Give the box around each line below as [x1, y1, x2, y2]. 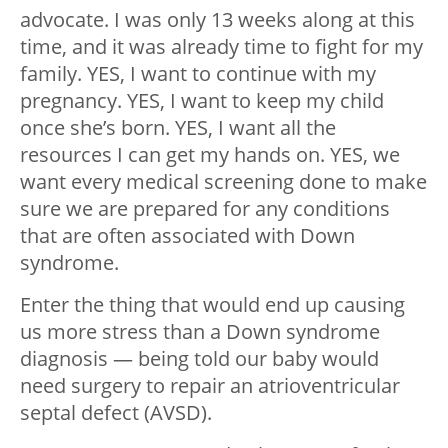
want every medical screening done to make [20, 167, 427, 195]
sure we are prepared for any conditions [20, 194, 390, 222]
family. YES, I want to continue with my [20, 59, 376, 87]
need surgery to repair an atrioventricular [20, 371, 400, 399]
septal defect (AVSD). [20, 398, 212, 426]
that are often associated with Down [20, 221, 355, 249]
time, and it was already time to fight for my [20, 32, 423, 60]
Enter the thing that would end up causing [20, 290, 405, 318]
